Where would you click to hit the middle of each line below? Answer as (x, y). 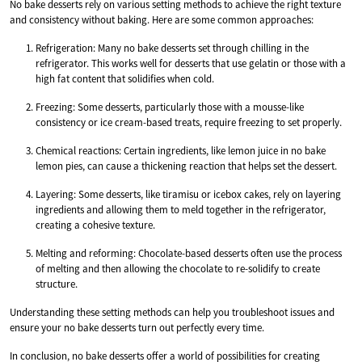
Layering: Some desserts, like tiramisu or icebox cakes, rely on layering (188, 194)
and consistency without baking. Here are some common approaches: (162, 19)
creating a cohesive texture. (95, 225)
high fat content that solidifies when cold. (125, 78)
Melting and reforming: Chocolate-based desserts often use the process (189, 253)
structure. (57, 284)
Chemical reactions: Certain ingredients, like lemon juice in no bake (181, 150)
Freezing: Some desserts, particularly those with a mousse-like (170, 107)
